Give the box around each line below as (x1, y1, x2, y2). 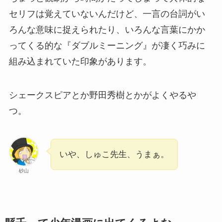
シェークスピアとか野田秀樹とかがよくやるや (8, 90, 196, 100)
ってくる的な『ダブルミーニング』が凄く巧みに (8, 40, 205, 51)
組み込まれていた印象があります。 (8, 56, 152, 66)
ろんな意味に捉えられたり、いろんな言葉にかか (8, 24, 205, 35)
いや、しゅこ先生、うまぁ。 (59, 149, 169, 159)
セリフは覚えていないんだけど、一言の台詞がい (8, 8, 205, 19)
